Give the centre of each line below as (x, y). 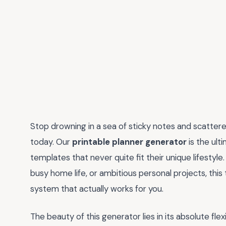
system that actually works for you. (97, 189)
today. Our (51, 142)
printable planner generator (129, 142)
